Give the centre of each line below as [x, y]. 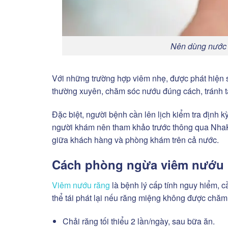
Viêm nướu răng [81, 185]
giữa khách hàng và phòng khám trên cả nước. [135, 140]
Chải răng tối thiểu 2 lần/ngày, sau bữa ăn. [138, 221]
